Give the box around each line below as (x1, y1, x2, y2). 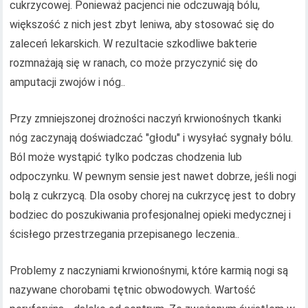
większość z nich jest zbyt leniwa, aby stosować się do (10, 18, 275, 32)
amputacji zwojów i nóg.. (10, 76, 126, 89)
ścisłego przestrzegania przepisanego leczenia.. (10, 228, 240, 241)
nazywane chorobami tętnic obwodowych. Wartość (10, 283, 256, 297)
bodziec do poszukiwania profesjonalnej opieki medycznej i (10, 208, 291, 222)
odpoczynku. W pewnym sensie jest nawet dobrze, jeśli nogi (10, 170, 297, 184)
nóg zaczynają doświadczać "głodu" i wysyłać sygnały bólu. (10, 131, 294, 145)
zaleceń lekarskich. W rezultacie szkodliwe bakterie (10, 37, 258, 51)
